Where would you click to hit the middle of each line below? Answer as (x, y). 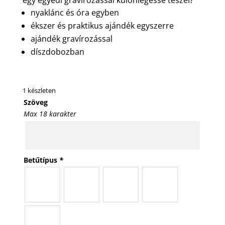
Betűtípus (41, 160)
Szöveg (35, 102)
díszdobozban (57, 51)
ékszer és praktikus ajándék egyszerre (102, 25)
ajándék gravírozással (71, 38)
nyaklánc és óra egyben (75, 12)
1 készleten (39, 90)
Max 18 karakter (50, 114)
